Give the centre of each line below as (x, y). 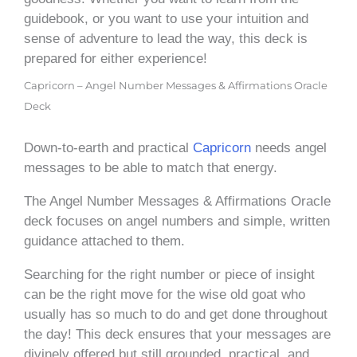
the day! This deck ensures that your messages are (177, 334)
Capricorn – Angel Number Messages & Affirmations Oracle (176, 85)
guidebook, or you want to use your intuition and (166, 18)
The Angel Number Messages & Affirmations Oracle (177, 201)
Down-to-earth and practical (108, 147)
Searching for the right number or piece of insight (169, 274)
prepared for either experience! (116, 58)
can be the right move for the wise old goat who (165, 294)
